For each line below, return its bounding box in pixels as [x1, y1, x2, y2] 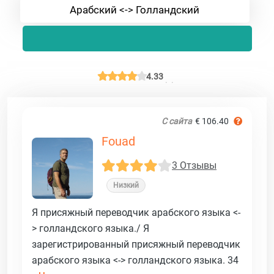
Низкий [113, 180, 139, 190]
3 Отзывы [172, 160, 217, 172]
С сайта [161, 116, 192, 126]
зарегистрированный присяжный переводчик [32, 238, 240, 250]
